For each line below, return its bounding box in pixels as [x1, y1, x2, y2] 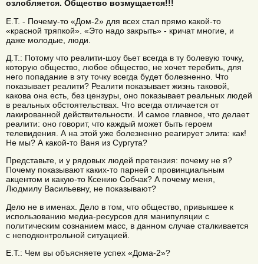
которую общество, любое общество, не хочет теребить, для [6, 62, 242, 72]
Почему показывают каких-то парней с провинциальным [6, 165, 225, 175]
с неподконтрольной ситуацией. [6, 230, 130, 240]
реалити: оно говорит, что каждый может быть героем [6, 118, 213, 128]
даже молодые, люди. [6, 35, 91, 45]
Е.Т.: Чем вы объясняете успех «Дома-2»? [6, 248, 170, 258]
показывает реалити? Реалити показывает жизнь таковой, [6, 81, 229, 91]
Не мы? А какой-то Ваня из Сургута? [6, 137, 147, 147]
